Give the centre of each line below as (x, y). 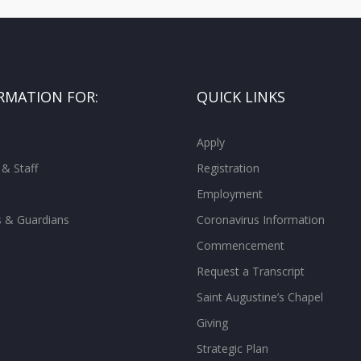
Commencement (241, 245)
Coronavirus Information (261, 219)
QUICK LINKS (241, 96)
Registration (228, 168)
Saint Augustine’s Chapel (260, 297)
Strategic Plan (232, 348)
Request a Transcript (251, 271)
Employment (230, 193)
